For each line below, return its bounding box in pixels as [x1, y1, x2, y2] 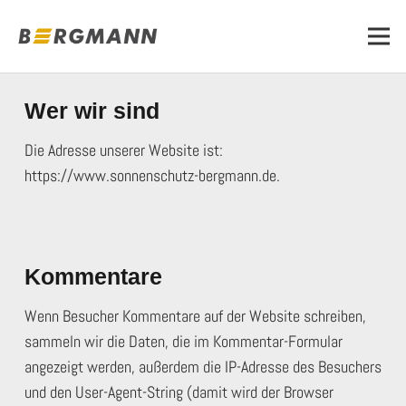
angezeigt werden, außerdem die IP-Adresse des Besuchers [24, 356, 382, 377]
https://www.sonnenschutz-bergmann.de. [24, 165, 280, 186]
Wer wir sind [24, 98, 159, 123]
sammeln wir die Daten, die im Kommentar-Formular [24, 331, 343, 352]
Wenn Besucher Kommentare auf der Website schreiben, [24, 305, 366, 326]
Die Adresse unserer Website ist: [24, 140, 223, 160]
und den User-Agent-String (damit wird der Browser [24, 382, 333, 402]
